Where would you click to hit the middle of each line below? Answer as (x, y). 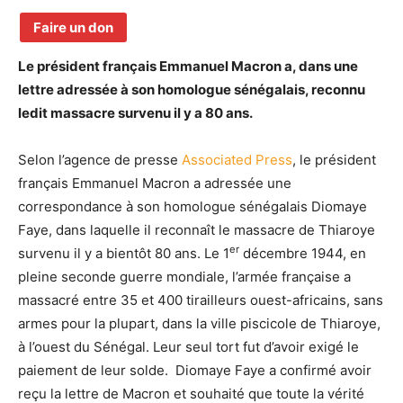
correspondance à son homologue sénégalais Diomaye (193, 206)
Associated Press (237, 160)
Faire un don (73, 27)
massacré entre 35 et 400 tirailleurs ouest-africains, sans (201, 300)
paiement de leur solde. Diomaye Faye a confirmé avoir (195, 370)
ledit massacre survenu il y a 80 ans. (135, 113)
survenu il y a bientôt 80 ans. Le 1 (124, 253)
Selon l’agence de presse (100, 160)
